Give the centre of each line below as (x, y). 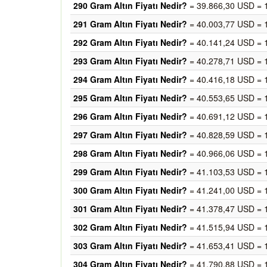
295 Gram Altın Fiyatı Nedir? (130, 98)
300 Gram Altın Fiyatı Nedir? (130, 190)
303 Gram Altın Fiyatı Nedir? (130, 246)
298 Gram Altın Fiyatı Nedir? (130, 153)
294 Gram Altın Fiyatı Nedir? (130, 79)
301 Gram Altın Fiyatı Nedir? (130, 209)
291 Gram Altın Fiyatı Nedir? (130, 24)
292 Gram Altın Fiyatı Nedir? (130, 42)
